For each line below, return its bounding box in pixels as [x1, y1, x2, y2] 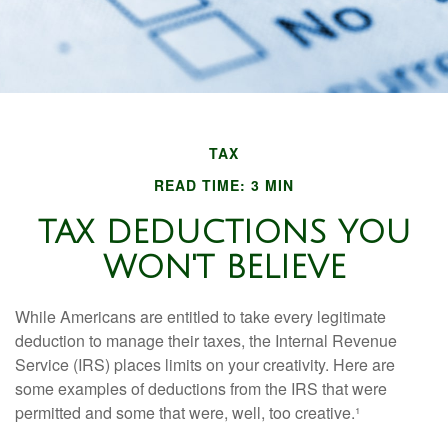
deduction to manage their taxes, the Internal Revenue [15, 329, 397, 352]
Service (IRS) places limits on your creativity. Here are [15, 353, 395, 376]
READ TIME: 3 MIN [154, 175, 294, 195]
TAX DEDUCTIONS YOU [37, 215, 411, 250]
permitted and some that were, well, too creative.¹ [15, 401, 360, 424]
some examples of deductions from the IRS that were [15, 377, 387, 400]
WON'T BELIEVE [102, 250, 346, 285]
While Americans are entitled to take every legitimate [15, 305, 386, 328]
